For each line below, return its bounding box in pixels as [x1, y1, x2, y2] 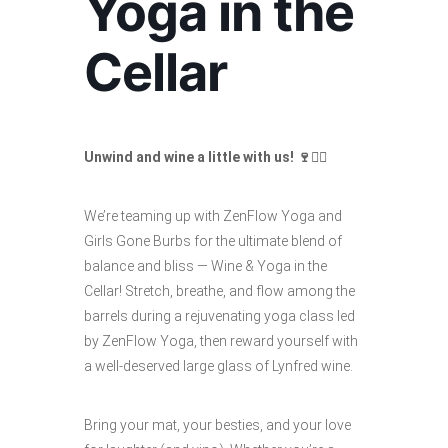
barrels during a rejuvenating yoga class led [84, 308, 355, 324]
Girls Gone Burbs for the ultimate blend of [84, 233, 342, 249]
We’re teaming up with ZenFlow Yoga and [84, 208, 342, 224]
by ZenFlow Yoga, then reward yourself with [84, 333, 358, 349]
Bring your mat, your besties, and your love [84, 417, 351, 433]
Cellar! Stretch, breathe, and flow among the [84, 283, 355, 299]
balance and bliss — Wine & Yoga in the [84, 258, 327, 274]
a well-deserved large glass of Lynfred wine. [84, 358, 353, 374]
